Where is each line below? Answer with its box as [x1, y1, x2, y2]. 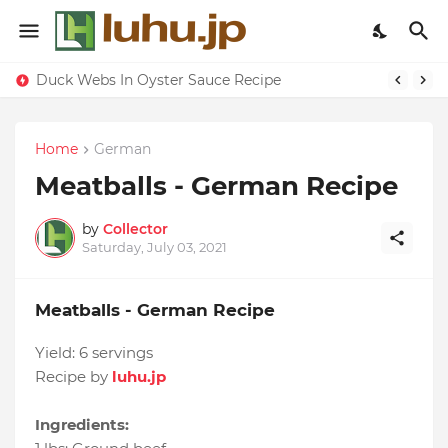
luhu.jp [112, 367, 166, 387]
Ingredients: [35, 415, 129, 435]
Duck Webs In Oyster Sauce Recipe [36, 71, 281, 89]
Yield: [35, 343, 79, 363]
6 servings [79, 343, 153, 363]
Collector [103, 220, 168, 239]
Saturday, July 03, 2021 [82, 239, 227, 256]
